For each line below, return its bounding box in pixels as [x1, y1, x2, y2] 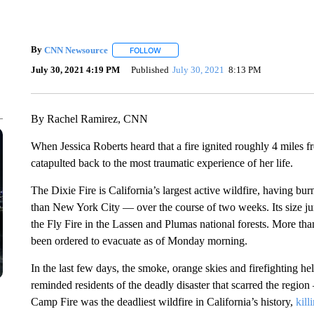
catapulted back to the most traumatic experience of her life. [30, 157, 293, 169]
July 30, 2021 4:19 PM [30, 64, 120, 75]
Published [130, 64, 169, 75]
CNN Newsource [43, 44, 108, 55]
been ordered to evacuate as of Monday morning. [30, 235, 247, 247]
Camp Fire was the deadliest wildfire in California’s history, [30, 296, 296, 308]
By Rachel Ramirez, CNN [30, 113, 148, 125]
